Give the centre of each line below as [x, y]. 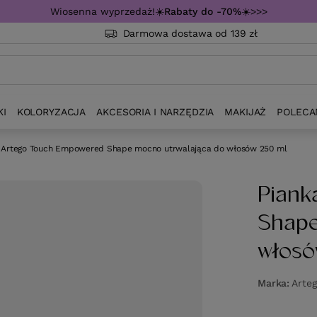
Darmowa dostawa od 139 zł [190, 33]
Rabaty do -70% [202, 11]
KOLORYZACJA [51, 112]
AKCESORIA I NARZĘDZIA [155, 112]
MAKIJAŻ [246, 112]
